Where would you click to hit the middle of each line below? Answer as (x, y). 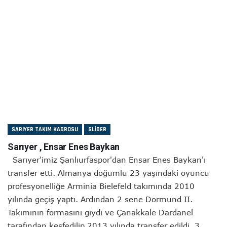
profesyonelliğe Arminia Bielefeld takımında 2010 (101, 186)
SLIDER (97, 129)
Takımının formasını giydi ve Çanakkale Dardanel (100, 212)
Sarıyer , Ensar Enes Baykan (64, 147)
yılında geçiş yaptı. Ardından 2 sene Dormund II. (100, 199)
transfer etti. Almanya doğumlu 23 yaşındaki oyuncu (108, 173)
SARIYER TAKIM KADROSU (45, 129)
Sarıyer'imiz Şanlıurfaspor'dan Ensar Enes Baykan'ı (107, 160)
